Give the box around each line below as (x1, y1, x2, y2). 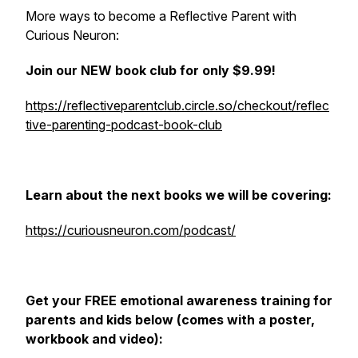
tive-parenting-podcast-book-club (26, 117, 222, 133)
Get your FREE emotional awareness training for (26, 292, 332, 308)
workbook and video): (26, 331, 163, 347)
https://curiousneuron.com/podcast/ (26, 222, 236, 238)
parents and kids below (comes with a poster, (26, 312, 315, 328)
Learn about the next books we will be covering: (26, 187, 332, 203)
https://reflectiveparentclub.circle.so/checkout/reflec (26, 97, 329, 113)
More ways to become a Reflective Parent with (26, 8, 296, 24)
